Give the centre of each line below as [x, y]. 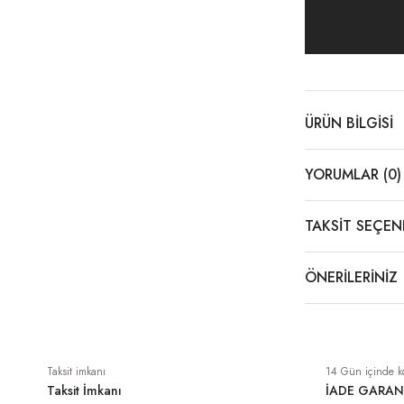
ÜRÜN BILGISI [349, 123]
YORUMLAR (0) [353, 174]
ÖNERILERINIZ [351, 277]
